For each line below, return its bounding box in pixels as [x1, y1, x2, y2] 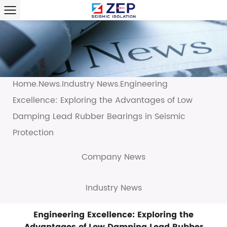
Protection [13, 126, 54, 139]
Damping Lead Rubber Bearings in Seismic [13, 109, 185, 123]
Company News [82, 150, 145, 164]
